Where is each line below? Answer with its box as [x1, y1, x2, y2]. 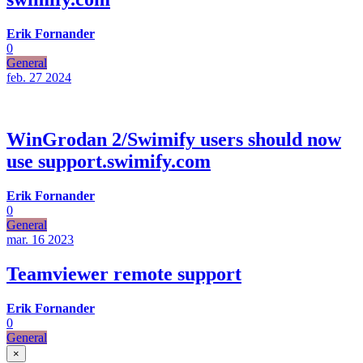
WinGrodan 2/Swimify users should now [6, 129, 341, 151]
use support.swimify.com [6, 151, 211, 173]
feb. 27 [6, 70, 42, 85]
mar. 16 [6, 233, 45, 247]
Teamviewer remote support [6, 263, 241, 285]
